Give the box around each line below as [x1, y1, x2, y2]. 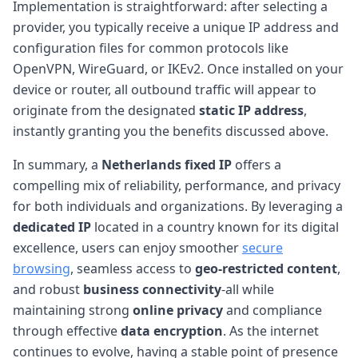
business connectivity [83, 280, 221, 298]
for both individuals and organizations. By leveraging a [13, 197, 343, 215]
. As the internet [223, 321, 319, 340]
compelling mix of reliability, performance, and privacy [13, 176, 340, 194]
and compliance [223, 300, 322, 319]
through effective [13, 321, 121, 340]
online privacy [133, 300, 223, 319]
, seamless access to [70, 259, 195, 277]
